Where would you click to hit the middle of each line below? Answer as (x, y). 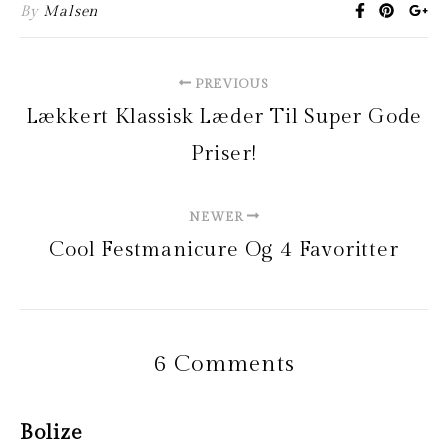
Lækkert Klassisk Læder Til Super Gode (224, 116)
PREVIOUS (229, 83)
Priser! (224, 153)
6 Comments (224, 363)
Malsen (71, 11)
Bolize (51, 432)
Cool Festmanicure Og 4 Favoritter (224, 249)
